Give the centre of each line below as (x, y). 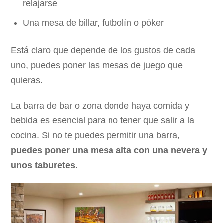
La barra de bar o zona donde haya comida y (100, 105)
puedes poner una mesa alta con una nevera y (109, 150)
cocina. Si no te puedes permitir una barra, (96, 135)
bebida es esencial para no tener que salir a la (103, 120)
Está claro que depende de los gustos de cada (103, 50)
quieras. (27, 80)
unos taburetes (43, 165)
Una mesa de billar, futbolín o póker (94, 23)
